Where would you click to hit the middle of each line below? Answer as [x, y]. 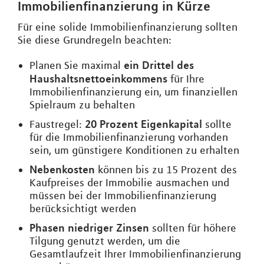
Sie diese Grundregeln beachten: [95, 40]
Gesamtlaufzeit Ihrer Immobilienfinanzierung [135, 254]
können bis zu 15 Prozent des [166, 170]
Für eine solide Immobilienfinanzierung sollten [128, 27]
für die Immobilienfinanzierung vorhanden [129, 137]
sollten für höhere [193, 228]
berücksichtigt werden [83, 209]
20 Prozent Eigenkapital [143, 124]
